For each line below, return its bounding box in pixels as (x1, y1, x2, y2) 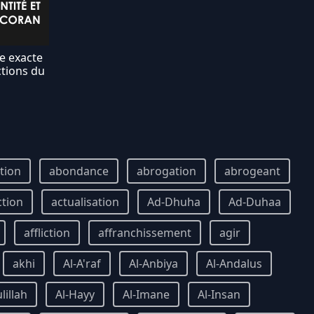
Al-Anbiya (129, 256, 178, 271)
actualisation (51, 194, 119, 210)
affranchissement (98, 225, 191, 240)
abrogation (137, 163, 196, 179)
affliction (24, 225, 70, 240)
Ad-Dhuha (147, 194, 200, 210)
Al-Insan (198, 287, 240, 302)
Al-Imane (123, 287, 170, 302)
